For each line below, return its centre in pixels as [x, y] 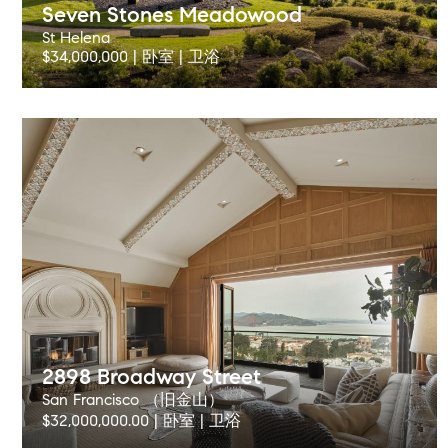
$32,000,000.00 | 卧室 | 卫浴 [141, 420]
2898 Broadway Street [151, 376]
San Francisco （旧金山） [133, 399]
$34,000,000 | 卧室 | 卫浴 [131, 56]
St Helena [76, 37]
